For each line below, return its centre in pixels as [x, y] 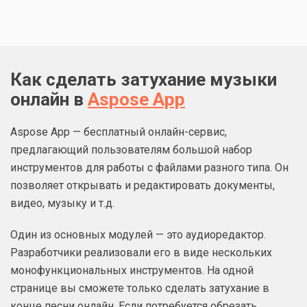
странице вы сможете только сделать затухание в [140, 288]
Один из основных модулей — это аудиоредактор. [138, 234]
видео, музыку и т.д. [62, 203]
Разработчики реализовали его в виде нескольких [141, 252]
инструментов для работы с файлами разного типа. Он [149, 167]
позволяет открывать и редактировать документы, [143, 185]
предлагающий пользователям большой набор [131, 149]
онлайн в [49, 99]
